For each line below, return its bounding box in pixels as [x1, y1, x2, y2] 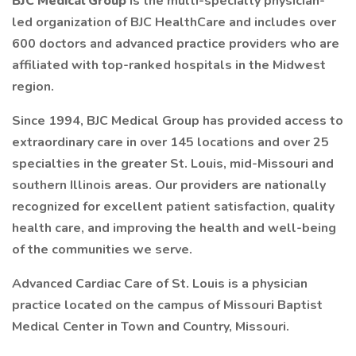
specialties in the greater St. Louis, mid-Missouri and [12, 155, 334, 172]
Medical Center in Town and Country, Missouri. [12, 318, 289, 335]
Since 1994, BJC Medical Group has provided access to [12, 112, 343, 130]
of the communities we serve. [12, 241, 192, 258]
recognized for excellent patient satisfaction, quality [12, 198, 335, 215]
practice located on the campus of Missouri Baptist [12, 296, 323, 314]
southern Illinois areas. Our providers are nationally [12, 176, 326, 194]
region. [12, 78, 54, 95]
